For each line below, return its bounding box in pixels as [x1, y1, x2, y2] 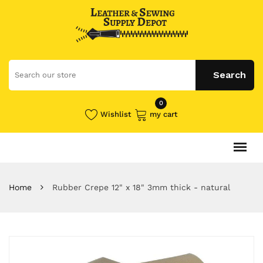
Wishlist [100, 109, 131, 119]
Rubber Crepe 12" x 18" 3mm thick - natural [52, 182, 230, 192]
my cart [150, 109, 178, 119]
